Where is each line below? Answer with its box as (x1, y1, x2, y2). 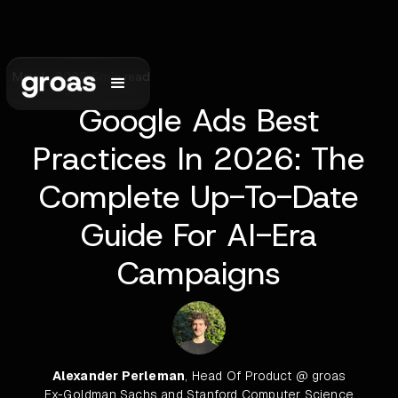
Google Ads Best (78, 99, 320, 141)
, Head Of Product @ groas (185, 368, 346, 384)
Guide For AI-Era (81, 213, 317, 256)
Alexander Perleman (52, 368, 186, 384)
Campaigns (117, 251, 281, 294)
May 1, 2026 (12, 68, 87, 84)
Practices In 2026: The (33, 137, 365, 179)
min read (99, 68, 150, 84)
